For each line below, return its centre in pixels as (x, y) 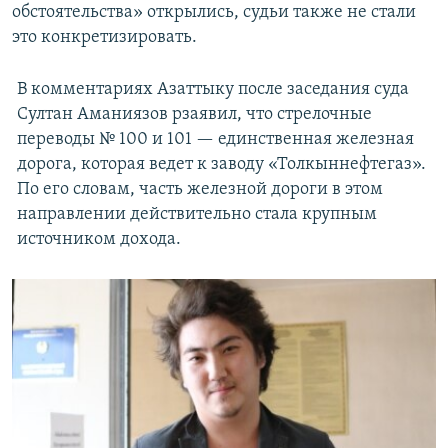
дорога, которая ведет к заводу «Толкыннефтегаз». (221, 165)
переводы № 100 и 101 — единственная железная (215, 140)
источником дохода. (98, 240)
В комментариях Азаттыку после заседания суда (212, 90)
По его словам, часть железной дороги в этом (199, 190)
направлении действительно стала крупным (196, 215)
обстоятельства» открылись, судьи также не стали (214, 13)
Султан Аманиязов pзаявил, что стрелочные (194, 115)
